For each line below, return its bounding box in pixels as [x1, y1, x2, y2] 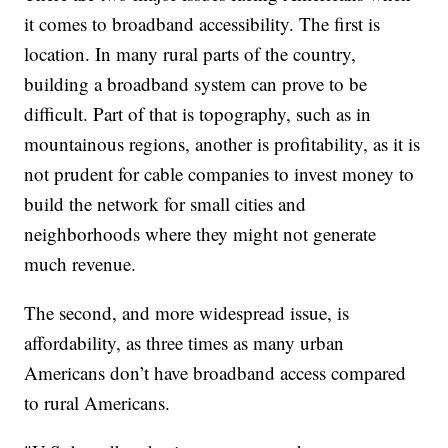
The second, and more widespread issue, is [24, 300, 350, 326]
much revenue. [24, 251, 137, 277]
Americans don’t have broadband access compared [24, 360, 407, 386]
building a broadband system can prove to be [24, 71, 368, 97]
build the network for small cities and [24, 191, 307, 217]
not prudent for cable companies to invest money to [24, 161, 415, 187]
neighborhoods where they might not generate [24, 221, 377, 247]
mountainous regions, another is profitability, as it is [24, 131, 421, 157]
